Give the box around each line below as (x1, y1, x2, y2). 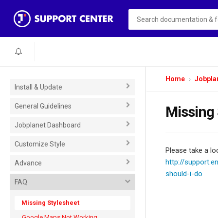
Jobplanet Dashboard (15, 121, 81, 129)
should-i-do (165, 169, 202, 178)
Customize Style (15, 140, 65, 148)
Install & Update (15, 83, 62, 91)
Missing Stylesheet (21, 199, 79, 206)
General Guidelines (15, 102, 72, 110)
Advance (15, 159, 42, 167)
